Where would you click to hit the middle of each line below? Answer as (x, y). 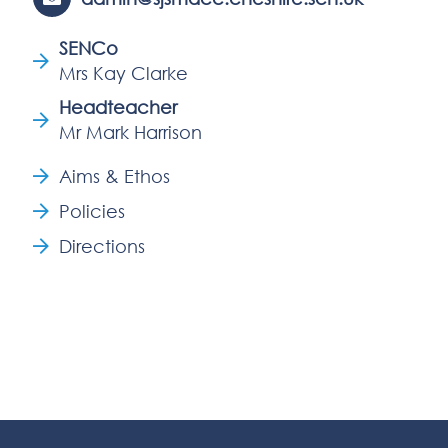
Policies (92, 211)
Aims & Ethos (114, 176)
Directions (102, 246)
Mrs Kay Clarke (123, 73)
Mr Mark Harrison (130, 132)
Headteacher (118, 107)
